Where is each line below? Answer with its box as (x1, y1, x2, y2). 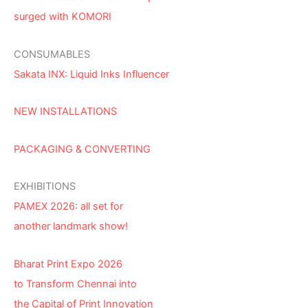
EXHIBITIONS (14, 180, 76, 193)
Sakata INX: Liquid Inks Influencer (14, 67, 169, 80)
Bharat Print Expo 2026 (14, 257, 122, 270)
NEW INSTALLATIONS (14, 105, 117, 118)
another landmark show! (14, 220, 128, 233)
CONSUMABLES (14, 47, 90, 60)
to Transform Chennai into (14, 277, 137, 290)
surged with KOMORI (14, 10, 111, 23)
